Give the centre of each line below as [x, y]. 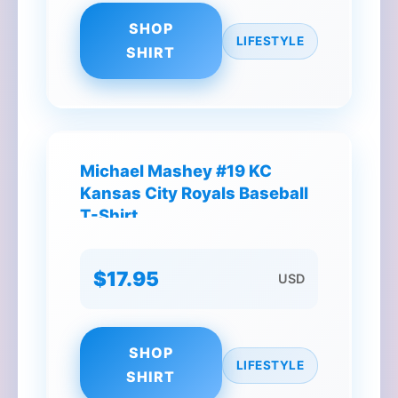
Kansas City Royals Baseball [194, 193]
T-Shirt [109, 215]
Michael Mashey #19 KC [176, 171]
